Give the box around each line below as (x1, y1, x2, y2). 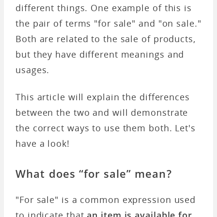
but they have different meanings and (15, 48, 185, 60)
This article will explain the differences (15, 91, 190, 103)
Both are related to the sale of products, (15, 32, 196, 45)
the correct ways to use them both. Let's (15, 122, 196, 134)
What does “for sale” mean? (15, 166, 172, 181)
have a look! (15, 137, 73, 149)
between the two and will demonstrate (15, 106, 188, 118)
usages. (15, 63, 50, 76)
